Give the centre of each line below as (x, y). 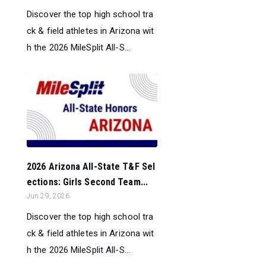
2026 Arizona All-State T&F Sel (91, 167)
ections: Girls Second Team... (87, 182)
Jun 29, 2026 (48, 196)
